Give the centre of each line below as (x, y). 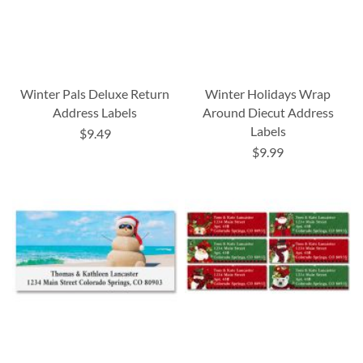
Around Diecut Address (268, 113)
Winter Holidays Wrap (268, 94)
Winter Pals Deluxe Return (95, 94)
